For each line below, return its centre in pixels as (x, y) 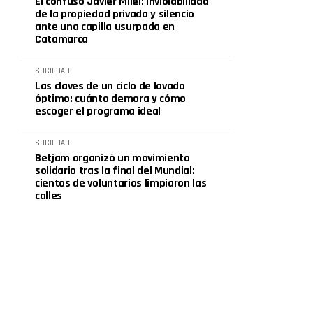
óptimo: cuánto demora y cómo (111, 99)
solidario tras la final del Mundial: (115, 171)
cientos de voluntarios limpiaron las (121, 183)
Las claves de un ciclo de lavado (110, 86)
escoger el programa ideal (98, 111)
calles (49, 196)
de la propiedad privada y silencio (115, 14)
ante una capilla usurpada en (105, 27)
